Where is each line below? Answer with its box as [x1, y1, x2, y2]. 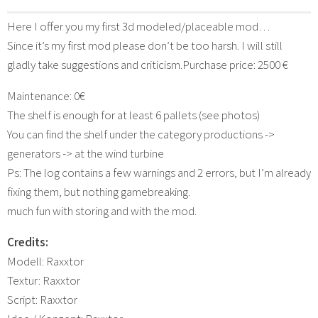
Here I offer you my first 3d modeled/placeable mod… [7, 18, 270, 34]
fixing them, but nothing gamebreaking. [7, 183, 190, 199]
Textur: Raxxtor [7, 272, 80, 288]
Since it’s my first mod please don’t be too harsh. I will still [7, 37, 283, 53]
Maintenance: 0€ [7, 87, 85, 104]
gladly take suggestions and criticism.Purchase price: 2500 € [7, 56, 288, 72]
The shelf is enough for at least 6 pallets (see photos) [7, 106, 260, 123]
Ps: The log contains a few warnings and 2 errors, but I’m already [7, 164, 311, 180]
